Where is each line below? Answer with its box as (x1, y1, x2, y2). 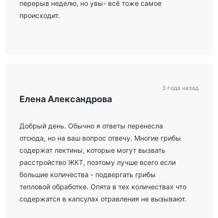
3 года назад (162, 84, 199, 91)
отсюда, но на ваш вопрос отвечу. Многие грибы (19, 134, 181, 142)
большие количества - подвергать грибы (19, 170, 156, 179)
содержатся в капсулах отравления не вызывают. (19, 195, 186, 203)
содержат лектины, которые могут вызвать (19, 146, 165, 154)
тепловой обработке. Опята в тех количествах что (19, 182, 186, 191)
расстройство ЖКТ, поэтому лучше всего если (19, 158, 176, 166)
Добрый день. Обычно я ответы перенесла (19, 122, 163, 130)
